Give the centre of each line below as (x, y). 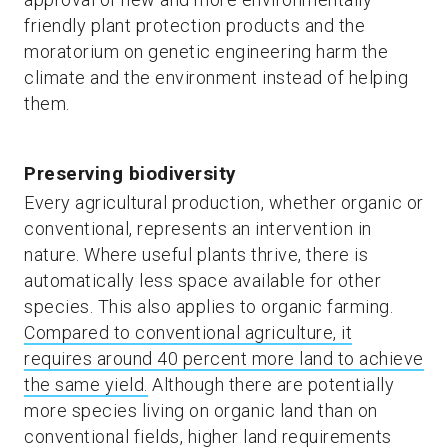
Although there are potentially (270, 384)
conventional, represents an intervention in (198, 228)
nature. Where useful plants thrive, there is (196, 254)
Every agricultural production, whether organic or (224, 202)
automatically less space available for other (202, 280)
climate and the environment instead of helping (216, 77)
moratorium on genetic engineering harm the (206, 51)
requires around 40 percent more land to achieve (224, 358)
